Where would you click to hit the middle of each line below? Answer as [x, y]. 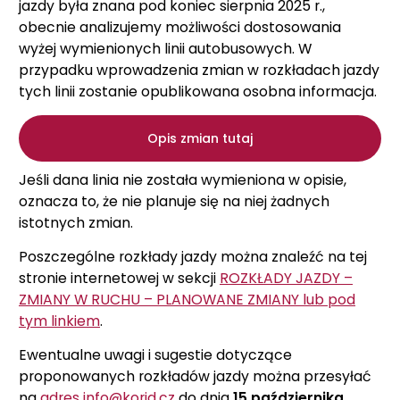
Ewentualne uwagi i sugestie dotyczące [155, 354]
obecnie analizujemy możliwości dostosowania [180, 27]
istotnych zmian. [76, 222]
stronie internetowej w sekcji [119, 278]
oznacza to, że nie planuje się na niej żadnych [174, 201]
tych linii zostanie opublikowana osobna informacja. [198, 92]
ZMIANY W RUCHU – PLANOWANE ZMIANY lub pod [187, 299]
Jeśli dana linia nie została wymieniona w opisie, [183, 179]
